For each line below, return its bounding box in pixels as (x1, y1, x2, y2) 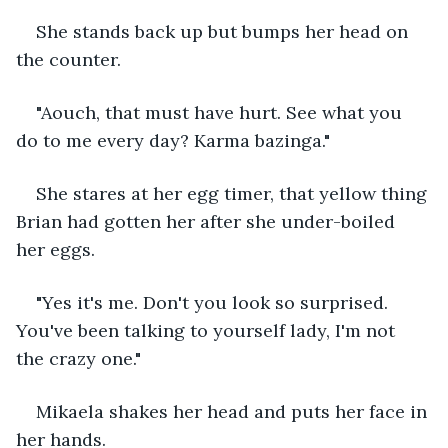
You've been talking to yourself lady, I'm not (16, 318, 400, 342)
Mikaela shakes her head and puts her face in (36, 399, 432, 423)
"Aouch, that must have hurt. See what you (36, 100, 407, 124)
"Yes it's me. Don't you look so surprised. (36, 290, 393, 314)
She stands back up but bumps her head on (36, 19, 413, 43)
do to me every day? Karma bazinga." (16, 128, 330, 152)
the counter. (16, 47, 121, 71)
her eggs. (16, 237, 95, 261)
